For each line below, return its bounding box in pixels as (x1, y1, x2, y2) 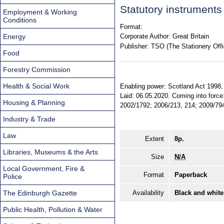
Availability (132, 189, 164, 197)
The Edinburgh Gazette (3, 188, 77, 197)
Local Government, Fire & (3, 164, 84, 172)
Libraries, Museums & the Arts (3, 147, 98, 156)
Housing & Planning (3, 98, 65, 106)
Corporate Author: (120, 32, 170, 40)
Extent (145, 135, 164, 143)
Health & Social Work (3, 81, 69, 90)
